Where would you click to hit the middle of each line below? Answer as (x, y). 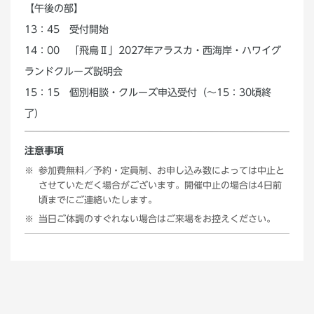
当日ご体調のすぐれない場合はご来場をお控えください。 (157, 219)
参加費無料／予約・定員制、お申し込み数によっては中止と (162, 171)
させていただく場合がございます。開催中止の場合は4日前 (161, 185)
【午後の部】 (54, 8)
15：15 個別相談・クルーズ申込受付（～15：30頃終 (148, 93)
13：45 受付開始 (66, 29)
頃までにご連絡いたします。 (97, 200)
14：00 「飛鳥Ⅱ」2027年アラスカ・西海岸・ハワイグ (152, 50)
